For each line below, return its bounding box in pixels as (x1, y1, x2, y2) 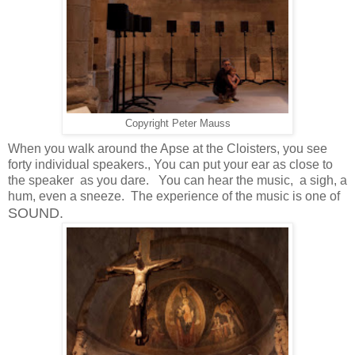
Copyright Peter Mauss (124, 117, 231, 129)
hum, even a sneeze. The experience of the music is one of (8, 189, 340, 203)
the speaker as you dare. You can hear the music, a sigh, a (8, 173, 347, 187)
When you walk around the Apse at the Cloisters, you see (8, 141, 327, 155)
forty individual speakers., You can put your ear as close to (8, 157, 333, 171)
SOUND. (8, 204, 67, 221)
